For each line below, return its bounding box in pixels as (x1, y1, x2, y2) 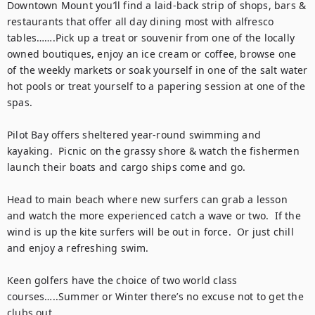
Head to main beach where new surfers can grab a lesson (7, 193, 288, 206)
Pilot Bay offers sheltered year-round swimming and (7, 128, 262, 141)
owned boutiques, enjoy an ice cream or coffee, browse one (7, 47, 297, 60)
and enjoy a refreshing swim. (7, 241, 152, 255)
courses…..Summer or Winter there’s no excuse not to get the (7, 290, 304, 303)
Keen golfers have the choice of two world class (7, 274, 238, 287)
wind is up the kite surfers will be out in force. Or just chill (7, 225, 294, 238)
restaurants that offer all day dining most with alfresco (7, 15, 274, 28)
